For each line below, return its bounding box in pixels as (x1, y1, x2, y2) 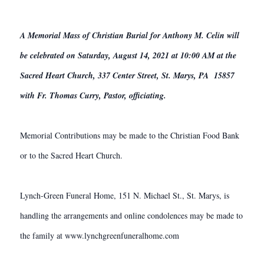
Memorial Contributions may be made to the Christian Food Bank (20, 130, 239, 141)
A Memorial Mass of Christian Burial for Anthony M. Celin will (20, 29, 239, 41)
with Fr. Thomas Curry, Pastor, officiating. (20, 90, 166, 101)
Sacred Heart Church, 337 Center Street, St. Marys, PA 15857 (20, 70, 235, 81)
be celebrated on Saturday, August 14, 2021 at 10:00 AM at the (20, 49, 236, 61)
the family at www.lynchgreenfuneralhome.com (20, 230, 179, 241)
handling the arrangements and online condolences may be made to (20, 210, 243, 221)
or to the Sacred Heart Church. (20, 150, 123, 161)
